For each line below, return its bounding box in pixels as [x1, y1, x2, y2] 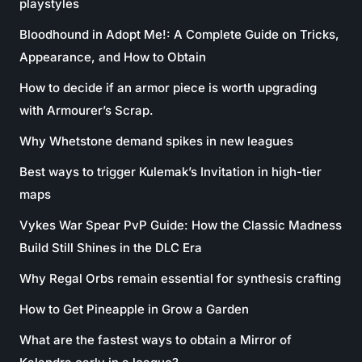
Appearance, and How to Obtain [19, 49, 206, 65]
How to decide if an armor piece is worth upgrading [19, 80, 317, 95]
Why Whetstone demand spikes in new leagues [19, 133, 293, 149]
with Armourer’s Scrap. [19, 103, 154, 118]
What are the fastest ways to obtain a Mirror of [19, 332, 292, 347]
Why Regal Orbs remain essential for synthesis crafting [19, 271, 341, 286]
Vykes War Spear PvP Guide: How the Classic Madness [19, 217, 342, 233]
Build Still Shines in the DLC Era [19, 240, 202, 255]
